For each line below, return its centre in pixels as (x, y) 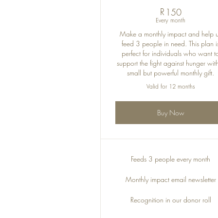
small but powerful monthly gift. (171, 73)
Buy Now (171, 113)
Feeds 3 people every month (171, 159)
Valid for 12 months (171, 86)
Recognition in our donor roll (171, 200)
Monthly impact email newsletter (171, 179)
